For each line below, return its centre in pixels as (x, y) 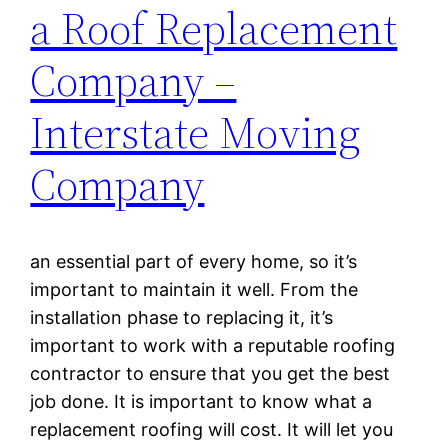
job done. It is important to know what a (201, 401)
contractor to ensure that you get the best (210, 373)
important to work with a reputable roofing (213, 345)
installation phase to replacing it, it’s (182, 317)
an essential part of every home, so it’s (194, 261)
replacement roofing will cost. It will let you (212, 429)
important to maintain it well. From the (194, 289)
